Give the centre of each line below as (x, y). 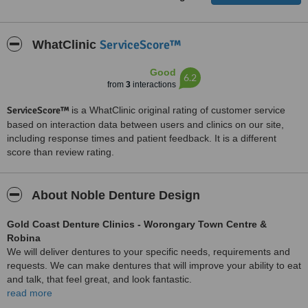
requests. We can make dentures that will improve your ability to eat (154, 265)
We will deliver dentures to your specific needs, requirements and (148, 252)
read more (30, 293)
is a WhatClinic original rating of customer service (178, 110)
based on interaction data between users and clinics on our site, (145, 124)
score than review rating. (60, 152)
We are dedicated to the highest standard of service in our (133, 300)
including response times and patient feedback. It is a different (142, 138)
